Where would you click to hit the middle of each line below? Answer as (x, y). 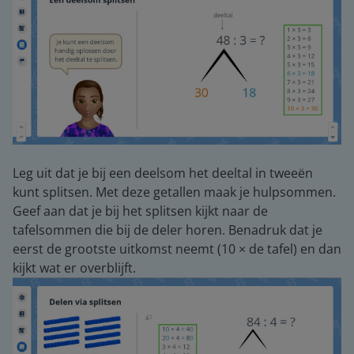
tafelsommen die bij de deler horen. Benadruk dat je (168, 230)
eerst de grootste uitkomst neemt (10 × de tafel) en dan (177, 249)
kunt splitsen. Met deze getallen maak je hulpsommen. (174, 192)
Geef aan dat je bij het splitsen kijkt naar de (140, 211)
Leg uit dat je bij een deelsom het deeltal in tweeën (163, 173)
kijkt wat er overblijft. (74, 268)
